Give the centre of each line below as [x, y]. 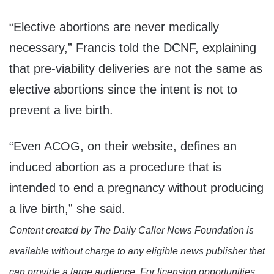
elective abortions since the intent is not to [123, 90]
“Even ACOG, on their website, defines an [123, 146]
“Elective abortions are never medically [114, 27]
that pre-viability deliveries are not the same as [136, 69]
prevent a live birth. [61, 110]
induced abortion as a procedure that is [115, 167]
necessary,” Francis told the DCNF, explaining [133, 48]
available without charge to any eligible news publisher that [137, 251]
